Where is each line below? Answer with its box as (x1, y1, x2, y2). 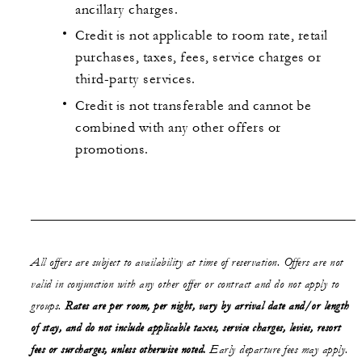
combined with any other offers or (75, 119, 281, 136)
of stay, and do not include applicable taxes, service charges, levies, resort (31, 321, 341, 336)
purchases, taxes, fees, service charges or (75, 49, 321, 66)
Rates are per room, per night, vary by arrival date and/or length (65, 299, 349, 314)
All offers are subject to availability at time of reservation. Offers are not (31, 255, 343, 271)
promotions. (75, 141, 149, 158)
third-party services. (75, 71, 196, 88)
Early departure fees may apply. (205, 343, 348, 358)
